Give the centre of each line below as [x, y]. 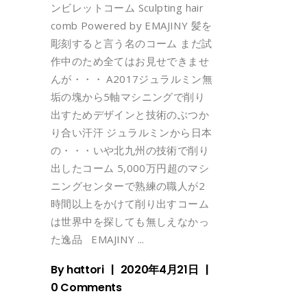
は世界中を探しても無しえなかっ [130, 222]
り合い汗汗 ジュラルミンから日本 [132, 133]
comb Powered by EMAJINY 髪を [132, 26]
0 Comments [86, 288]
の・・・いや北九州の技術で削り [130, 150]
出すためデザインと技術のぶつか [130, 115]
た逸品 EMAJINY [94, 240]
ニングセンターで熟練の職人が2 [128, 186]
